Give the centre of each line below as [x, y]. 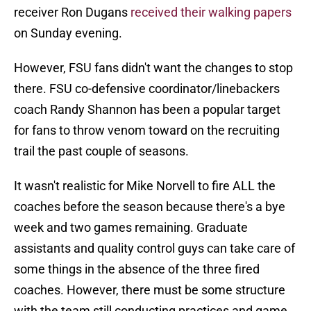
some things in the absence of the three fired [137, 269]
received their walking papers [211, 12]
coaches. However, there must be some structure [150, 290]
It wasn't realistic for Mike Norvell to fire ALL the [145, 186]
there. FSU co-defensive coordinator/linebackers [147, 89]
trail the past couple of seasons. [101, 151]
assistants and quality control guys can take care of [154, 249]
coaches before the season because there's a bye [150, 207]
